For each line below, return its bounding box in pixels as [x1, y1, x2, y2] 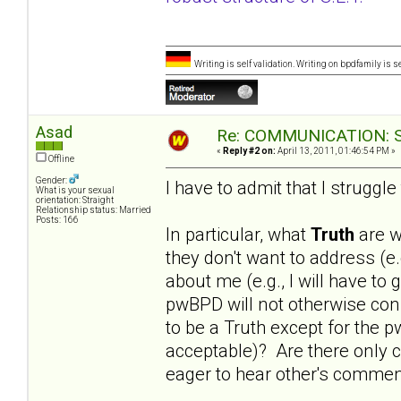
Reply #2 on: [223, 146, 276, 157]
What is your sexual [36, 185, 115, 196]
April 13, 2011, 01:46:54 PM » [276, 146, 396, 157]
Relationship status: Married [36, 205, 151, 216]
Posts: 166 [36, 215, 79, 226]
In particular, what [166, 223, 311, 245]
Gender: [36, 175, 69, 186]
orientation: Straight [36, 195, 114, 206]
